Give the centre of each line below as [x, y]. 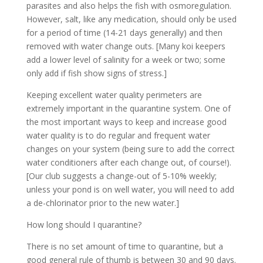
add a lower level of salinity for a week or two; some [126, 60]
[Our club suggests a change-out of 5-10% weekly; [121, 176]
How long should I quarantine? [84, 225]
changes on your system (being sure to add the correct [130, 149]
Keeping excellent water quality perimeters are [114, 95]
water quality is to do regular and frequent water [118, 135]
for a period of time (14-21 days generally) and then [124, 33]
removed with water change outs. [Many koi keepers [126, 46]
